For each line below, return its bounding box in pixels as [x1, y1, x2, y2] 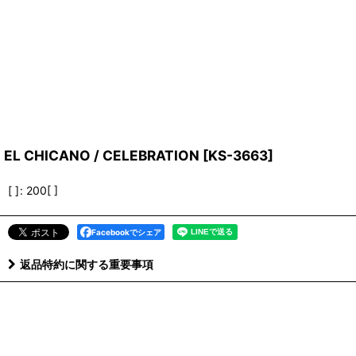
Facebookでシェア [91, 227, 161, 238]
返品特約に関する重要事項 [20, 257, 153, 272]
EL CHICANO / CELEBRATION [4, 147, 199, 164]
